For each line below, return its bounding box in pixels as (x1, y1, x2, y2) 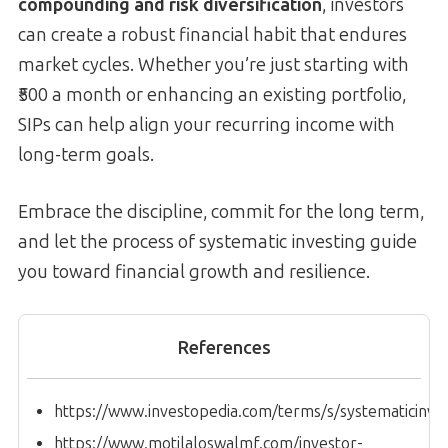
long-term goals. (18, 144, 154, 167)
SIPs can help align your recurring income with (18, 114, 395, 137)
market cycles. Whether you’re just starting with (18, 54, 409, 77)
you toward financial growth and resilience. (18, 261, 370, 284)
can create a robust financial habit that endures (18, 24, 407, 47)
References (177, 337, 271, 360)
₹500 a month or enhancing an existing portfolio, (18, 84, 406, 107)
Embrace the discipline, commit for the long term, (18, 201, 424, 224)
